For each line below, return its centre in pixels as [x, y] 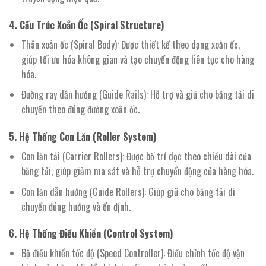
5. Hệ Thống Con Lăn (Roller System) [83, 136]
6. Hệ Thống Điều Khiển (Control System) [91, 234]
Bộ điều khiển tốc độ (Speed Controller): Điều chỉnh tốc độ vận [133, 253]
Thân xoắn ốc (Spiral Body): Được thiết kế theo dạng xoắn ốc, [130, 44]
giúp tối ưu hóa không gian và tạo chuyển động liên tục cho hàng [137, 59]
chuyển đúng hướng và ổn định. [76, 206]
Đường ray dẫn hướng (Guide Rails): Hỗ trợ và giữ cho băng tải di [137, 95]
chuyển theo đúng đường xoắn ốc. [80, 110]
